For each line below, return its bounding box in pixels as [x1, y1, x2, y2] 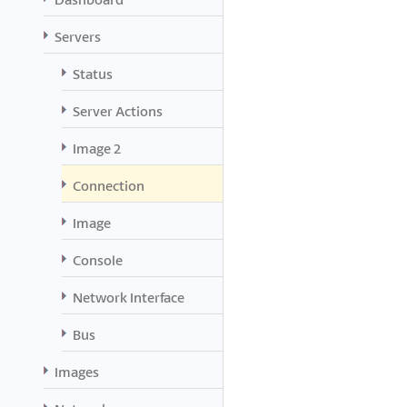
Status [73, 65, 113, 83]
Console [73, 251, 123, 269]
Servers [55, 27, 101, 45]
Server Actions [73, 102, 163, 120]
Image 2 [73, 139, 121, 157]
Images [55, 362, 99, 381]
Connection [73, 176, 144, 194]
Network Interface [73, 288, 184, 306]
